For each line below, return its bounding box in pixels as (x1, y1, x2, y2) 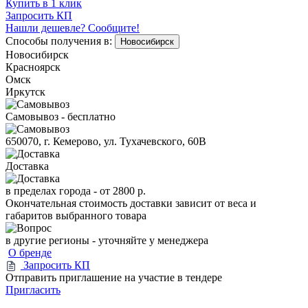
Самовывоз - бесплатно (5, 110, 115, 122)
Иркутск (5, 85, 45, 98)
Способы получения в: (5, 34, 112, 47)
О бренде (8, 246, 52, 258)
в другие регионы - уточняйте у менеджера (5, 234, 208, 246)
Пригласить (5, 283, 60, 296)
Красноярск (5, 60, 60, 73)
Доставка (5, 159, 49, 172)
